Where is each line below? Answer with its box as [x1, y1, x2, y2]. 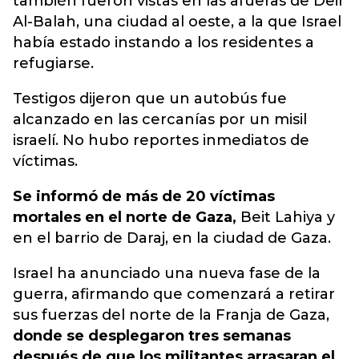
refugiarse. [13, 54, 94, 72]
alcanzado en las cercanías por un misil [13, 111, 307, 128]
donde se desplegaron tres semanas [13, 327, 291, 345]
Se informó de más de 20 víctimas [13, 188, 275, 205]
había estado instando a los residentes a [13, 34, 314, 51]
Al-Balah [13, 13, 76, 30]
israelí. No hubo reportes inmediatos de [13, 131, 309, 149]
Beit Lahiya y [236, 208, 335, 226]
